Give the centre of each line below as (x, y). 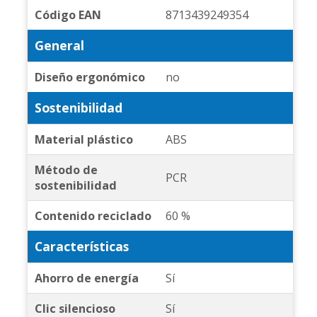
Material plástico (83, 140)
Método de (66, 170)
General (59, 46)
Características (81, 247)
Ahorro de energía (86, 278)
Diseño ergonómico (90, 77)
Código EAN (68, 15)
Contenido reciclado (93, 216)
